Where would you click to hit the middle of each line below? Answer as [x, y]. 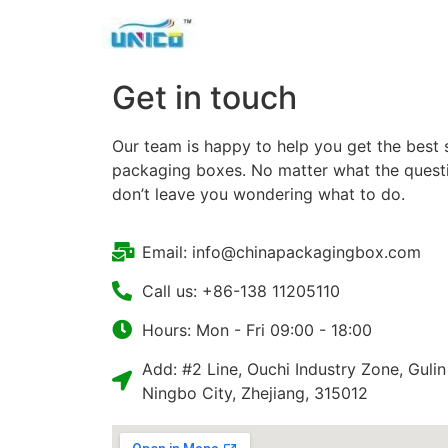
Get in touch [204, 97]
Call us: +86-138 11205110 [241, 291]
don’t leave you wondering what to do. [258, 194]
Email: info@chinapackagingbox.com [281, 252]
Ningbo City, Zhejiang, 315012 [255, 393]
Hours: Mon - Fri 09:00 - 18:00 [257, 330]
